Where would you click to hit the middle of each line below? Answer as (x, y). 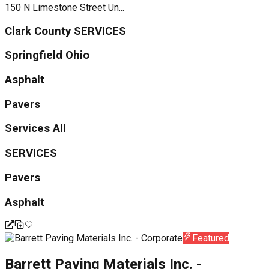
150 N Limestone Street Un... (65, 7)
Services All (35, 129)
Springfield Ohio (47, 56)
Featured (211, 238)
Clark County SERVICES (65, 31)
